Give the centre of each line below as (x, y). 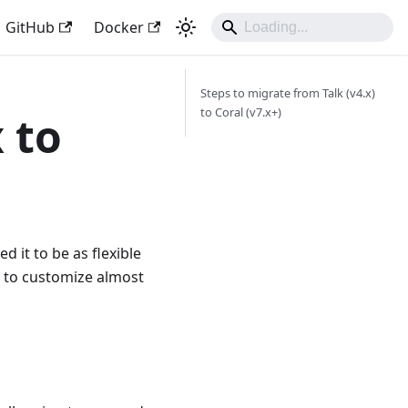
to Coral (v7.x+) (241, 112)
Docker (118, 27)
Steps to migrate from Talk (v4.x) (288, 93)
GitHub (31, 27)
